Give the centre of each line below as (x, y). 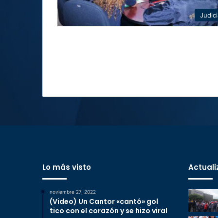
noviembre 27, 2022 (73, 192)
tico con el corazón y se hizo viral (109, 211)
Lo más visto (67, 167)
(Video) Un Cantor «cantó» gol (104, 201)
